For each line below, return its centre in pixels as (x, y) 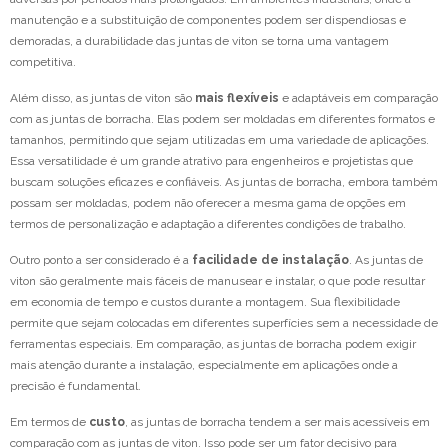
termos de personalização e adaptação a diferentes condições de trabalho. (208, 224)
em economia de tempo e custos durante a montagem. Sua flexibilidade (205, 302)
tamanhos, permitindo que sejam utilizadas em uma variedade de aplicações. (219, 140)
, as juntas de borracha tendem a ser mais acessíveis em (277, 422)
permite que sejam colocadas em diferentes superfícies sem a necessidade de (224, 323)
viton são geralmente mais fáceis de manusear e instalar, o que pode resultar (217, 281)
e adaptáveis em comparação (358, 98)
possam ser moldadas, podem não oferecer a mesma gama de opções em (208, 203)
